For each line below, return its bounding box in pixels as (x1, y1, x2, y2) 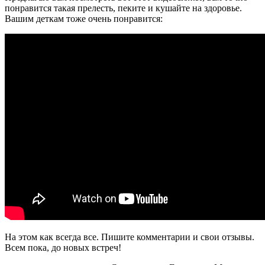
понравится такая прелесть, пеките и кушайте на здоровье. (5, 2, 242, 13)
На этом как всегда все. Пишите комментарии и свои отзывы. (5, 231, 254, 242)
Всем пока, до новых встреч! (5, 242, 121, 253)
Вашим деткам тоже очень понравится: (5, 13, 163, 24)
